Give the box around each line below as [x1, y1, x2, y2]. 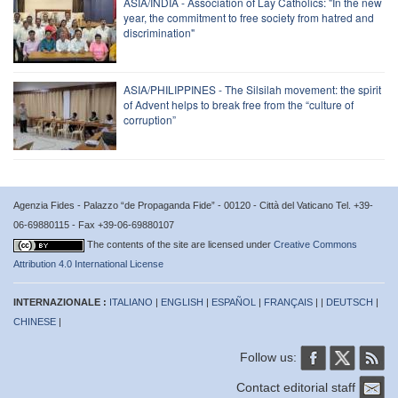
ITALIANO [109, 296, 153, 307]
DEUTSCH [326, 296, 373, 307]
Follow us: [240, 349, 300, 364]
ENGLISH [161, 296, 203, 307]
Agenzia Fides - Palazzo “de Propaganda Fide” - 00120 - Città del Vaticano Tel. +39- [13, 199, 373, 211]
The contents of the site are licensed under [87, 238, 274, 250]
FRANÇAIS [264, 296, 313, 307]
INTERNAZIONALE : [13, 296, 109, 307]
